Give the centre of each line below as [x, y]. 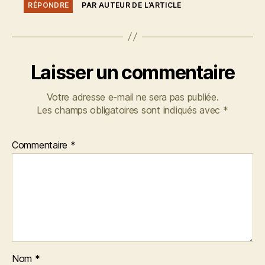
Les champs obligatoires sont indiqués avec [130, 110]
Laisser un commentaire [132, 72]
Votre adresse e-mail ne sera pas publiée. [132, 97]
